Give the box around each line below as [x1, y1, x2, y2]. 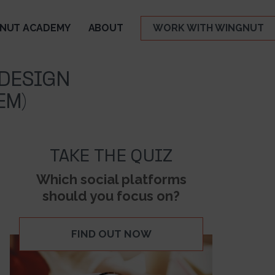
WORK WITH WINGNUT [152, 22, 264, 34]
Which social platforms [36, 171, 187, 187]
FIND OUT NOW [71, 228, 152, 240]
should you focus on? [42, 188, 180, 204]
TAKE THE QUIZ [49, 148, 173, 166]
